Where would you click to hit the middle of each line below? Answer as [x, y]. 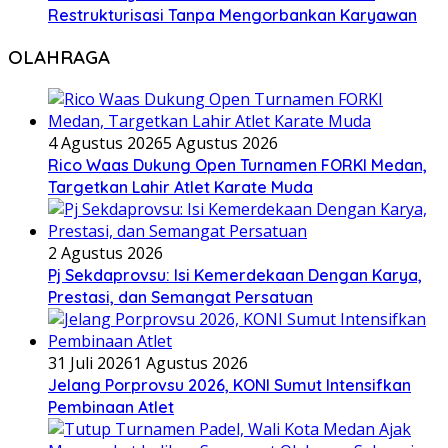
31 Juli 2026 [90, 362]
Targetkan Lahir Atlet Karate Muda [180, 186]
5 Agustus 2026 [220, 142]
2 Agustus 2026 [105, 252]
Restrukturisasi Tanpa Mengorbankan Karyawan [232, 15]
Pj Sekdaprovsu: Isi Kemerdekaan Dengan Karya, [235, 274]
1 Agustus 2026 [190, 362]
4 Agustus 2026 [105, 142]
